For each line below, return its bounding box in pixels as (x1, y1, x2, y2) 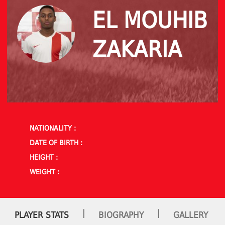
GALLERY (173, 209, 208, 220)
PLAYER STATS (15, 209, 69, 220)
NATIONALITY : (30, 124, 76, 132)
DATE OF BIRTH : (30, 138, 82, 147)
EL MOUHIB (92, 7, 207, 34)
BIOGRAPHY (98, 209, 144, 220)
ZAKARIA (92, 36, 182, 63)
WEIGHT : (30, 167, 59, 176)
